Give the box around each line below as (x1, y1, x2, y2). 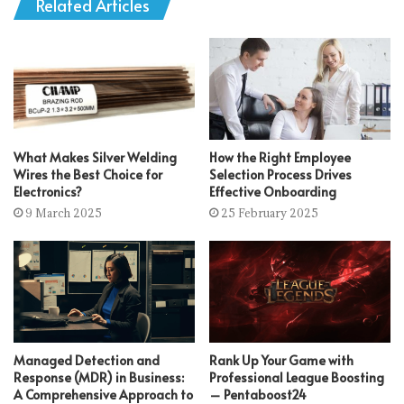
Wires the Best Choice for (14, 165, 162, 183)
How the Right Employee (209, 148, 351, 166)
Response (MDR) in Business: (14, 369, 184, 387)
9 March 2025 (25, 205, 102, 220)
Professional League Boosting (209, 369, 384, 387)
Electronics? (14, 182, 82, 200)
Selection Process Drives (209, 165, 352, 183)
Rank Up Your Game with (209, 352, 353, 370)
